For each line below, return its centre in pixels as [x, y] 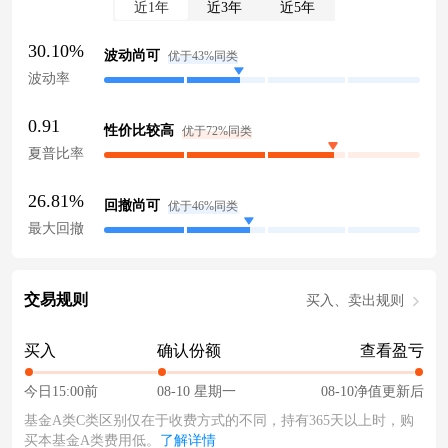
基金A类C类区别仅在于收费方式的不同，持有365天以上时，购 [219, 421]
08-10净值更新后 [372, 392]
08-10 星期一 [197, 392]
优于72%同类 [216, 130]
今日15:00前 [61, 392]
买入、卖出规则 [355, 300]
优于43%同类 [202, 55]
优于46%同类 [202, 205]
